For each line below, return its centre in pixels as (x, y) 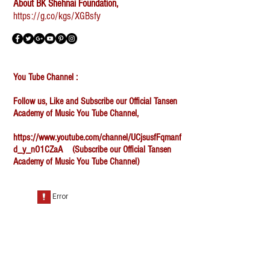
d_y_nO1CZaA (38, 149)
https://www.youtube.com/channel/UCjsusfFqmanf (97, 137)
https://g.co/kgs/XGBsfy (57, 16)
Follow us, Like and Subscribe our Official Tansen (95, 101)
